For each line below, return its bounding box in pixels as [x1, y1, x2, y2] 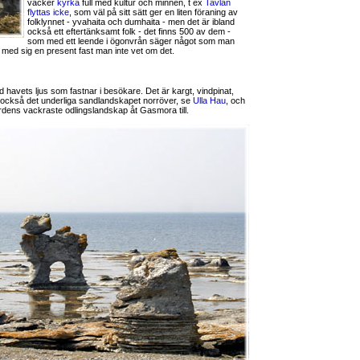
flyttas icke [27, 7, 69, 17]
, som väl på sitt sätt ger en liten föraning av [69, 7, 238, 17]
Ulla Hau [193, 96, 226, 105]
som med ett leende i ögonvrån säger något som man [27, 36, 235, 46]
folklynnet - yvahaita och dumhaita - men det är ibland [27, 17, 235, 27]
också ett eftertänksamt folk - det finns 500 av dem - [27, 27, 231, 36]
